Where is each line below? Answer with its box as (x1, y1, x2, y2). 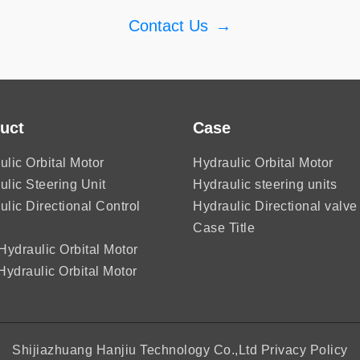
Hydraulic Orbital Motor (193, 155, 333, 170)
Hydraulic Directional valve (193, 198, 358, 213)
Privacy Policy (260, 342, 348, 357)
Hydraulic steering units (193, 177, 337, 191)
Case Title (193, 220, 255, 235)
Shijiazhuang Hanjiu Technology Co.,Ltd (12, 342, 258, 357)
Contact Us (129, 16, 208, 35)
